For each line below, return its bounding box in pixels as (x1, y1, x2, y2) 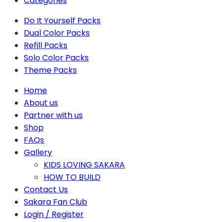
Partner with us (24, 109, 83, 121)
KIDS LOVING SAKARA (44, 159, 125, 170)
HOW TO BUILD (44, 171, 101, 183)
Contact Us (24, 183, 68, 195)
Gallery (24, 146, 52, 158)
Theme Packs (24, 64, 77, 76)
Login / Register (24, 208, 84, 220)
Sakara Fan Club (24, 196, 87, 208)
